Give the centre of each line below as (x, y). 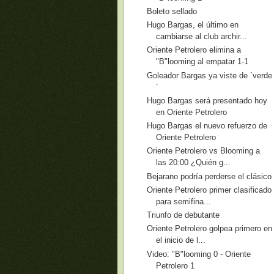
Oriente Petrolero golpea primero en (210, 229)
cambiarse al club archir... (202, 36)
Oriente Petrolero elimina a (194, 50)
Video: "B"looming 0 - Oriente (199, 254)
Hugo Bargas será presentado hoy (207, 100)
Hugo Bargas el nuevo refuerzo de (207, 126)
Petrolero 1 (176, 265)
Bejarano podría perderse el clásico (209, 176)
